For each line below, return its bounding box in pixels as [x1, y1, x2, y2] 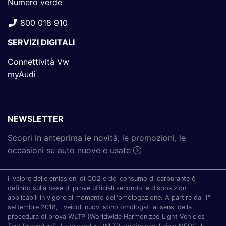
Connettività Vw [8, 56, 69, 67]
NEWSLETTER [8, 113, 64, 124]
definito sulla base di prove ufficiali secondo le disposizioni [8, 184, 188, 192]
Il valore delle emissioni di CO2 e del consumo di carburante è [8, 174, 195, 182]
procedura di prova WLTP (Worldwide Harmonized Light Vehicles [8, 212, 205, 220]
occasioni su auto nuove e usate [8, 145, 133, 155]
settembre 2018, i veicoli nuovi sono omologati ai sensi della [8, 203, 192, 211]
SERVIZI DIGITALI [8, 37, 75, 47]
